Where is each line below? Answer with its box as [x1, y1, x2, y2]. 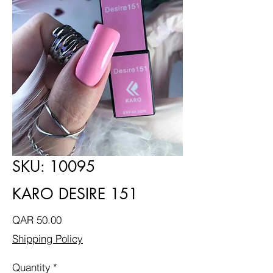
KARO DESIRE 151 [12, 184, 138, 204]
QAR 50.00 [12, 213, 62, 226]
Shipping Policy [12, 232, 83, 245]
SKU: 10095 [12, 157, 95, 176]
